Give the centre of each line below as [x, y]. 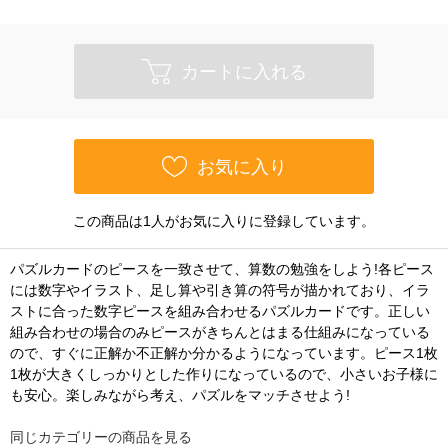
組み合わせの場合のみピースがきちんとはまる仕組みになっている [220, 332]
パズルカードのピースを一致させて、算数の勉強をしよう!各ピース [222, 269]
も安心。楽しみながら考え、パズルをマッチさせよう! [180, 395]
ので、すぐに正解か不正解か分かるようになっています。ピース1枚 [224, 353]
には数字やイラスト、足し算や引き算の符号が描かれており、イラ [220, 290]
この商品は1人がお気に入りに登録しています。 [224, 221]
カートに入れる [244, 71]
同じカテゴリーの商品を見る [101, 437]
